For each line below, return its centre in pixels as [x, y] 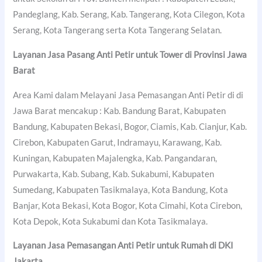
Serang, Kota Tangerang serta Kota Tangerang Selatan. [118, 30]
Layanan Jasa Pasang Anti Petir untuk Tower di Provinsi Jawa [130, 54]
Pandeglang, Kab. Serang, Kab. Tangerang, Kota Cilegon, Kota [129, 15]
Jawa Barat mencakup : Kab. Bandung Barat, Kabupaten [120, 111]
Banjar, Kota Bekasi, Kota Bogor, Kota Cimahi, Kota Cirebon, [128, 205]
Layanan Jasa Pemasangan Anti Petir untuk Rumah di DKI [123, 246]
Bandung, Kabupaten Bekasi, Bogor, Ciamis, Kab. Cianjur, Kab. [130, 126]
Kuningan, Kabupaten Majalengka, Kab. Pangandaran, [115, 158]
